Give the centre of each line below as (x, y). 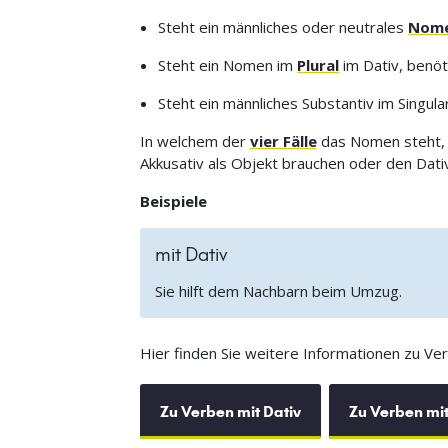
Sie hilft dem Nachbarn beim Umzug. (278, 291)
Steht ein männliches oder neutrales (283, 27)
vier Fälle (283, 141)
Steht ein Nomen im (228, 65)
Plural (318, 65)
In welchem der (194, 141)
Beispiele (173, 201)
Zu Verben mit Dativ (230, 412)
